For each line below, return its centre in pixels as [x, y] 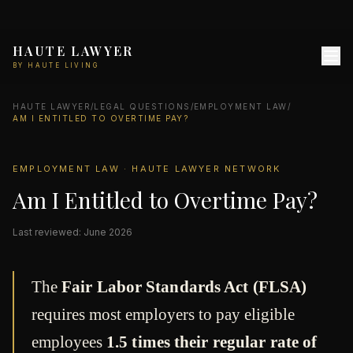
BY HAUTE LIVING [56, 65]
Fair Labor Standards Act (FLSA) [184, 287]
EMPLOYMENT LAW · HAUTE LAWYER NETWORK [147, 169]
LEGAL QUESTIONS [142, 106]
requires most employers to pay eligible [163, 315]
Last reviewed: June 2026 [72, 232]
